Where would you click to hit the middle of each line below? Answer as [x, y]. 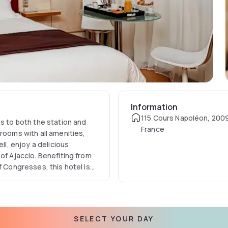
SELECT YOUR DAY [114, 219]
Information [154, 107]
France [152, 129]
